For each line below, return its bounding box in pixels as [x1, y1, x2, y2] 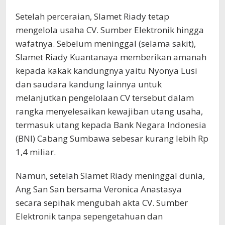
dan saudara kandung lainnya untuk [16, 78, 162, 90]
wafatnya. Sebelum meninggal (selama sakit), [16, 37, 196, 49]
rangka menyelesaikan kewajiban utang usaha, [16, 105, 203, 117]
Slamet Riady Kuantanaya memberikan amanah [16, 51, 206, 63]
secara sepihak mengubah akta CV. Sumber [16, 196, 188, 208]
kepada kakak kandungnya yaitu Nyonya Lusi [16, 64, 197, 76]
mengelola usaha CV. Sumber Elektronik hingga [16, 24, 204, 36]
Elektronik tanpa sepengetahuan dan [16, 210, 163, 222]
